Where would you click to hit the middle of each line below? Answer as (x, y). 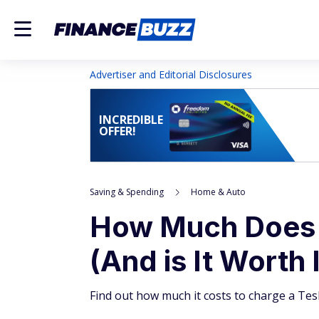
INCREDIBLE (131, 120)
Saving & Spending (127, 192)
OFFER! (117, 131)
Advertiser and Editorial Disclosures (171, 74)
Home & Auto (218, 192)
